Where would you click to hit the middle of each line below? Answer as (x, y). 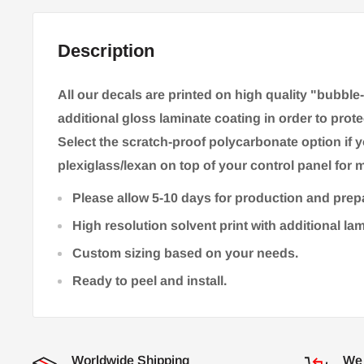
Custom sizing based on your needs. (185, 253)
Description (106, 51)
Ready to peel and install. (149, 281)
